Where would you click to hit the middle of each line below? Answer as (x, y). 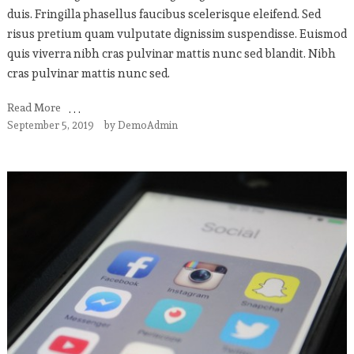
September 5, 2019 (50, 125)
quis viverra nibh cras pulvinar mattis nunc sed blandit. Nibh (171, 53)
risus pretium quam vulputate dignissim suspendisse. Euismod (177, 34)
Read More (34, 107)
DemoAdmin (147, 125)
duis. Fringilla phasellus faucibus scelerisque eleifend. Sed (164, 14)
